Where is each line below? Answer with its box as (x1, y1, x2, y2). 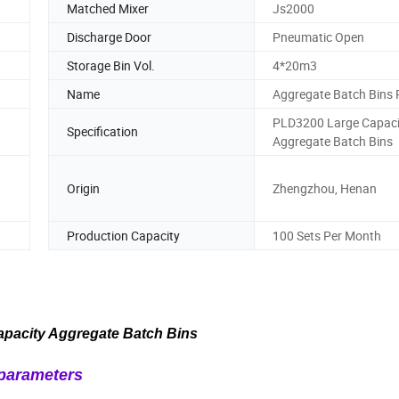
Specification (67, 123, 138, 141)
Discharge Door (67, 28, 151, 45)
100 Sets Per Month (273, 226, 381, 244)
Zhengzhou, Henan (273, 179, 377, 197)
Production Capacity (67, 226, 180, 244)
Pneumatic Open (273, 28, 364, 45)
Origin (67, 179, 100, 197)
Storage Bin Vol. (67, 56, 155, 74)
